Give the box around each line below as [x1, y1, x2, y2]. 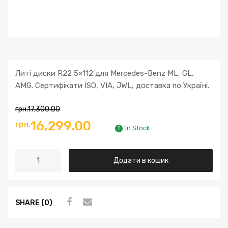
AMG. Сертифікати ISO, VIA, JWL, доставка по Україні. [15, 81, 209, 91]
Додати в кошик [113, 156, 168, 165]
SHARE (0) [15, 198, 52, 207]
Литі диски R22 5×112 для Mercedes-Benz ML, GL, [15, 69, 194, 78]
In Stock [125, 124, 150, 132]
